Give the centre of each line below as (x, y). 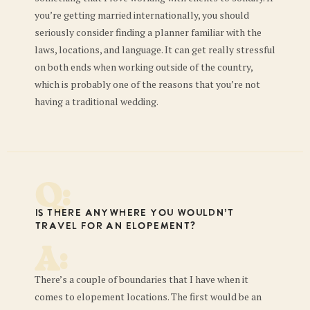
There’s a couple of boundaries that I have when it (142, 279)
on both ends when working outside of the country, (144, 67)
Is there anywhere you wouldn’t (134, 213)
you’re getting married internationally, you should (142, 15)
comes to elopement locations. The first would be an (148, 296)
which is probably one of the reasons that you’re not (147, 84)
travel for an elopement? (115, 226)
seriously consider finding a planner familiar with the (148, 33)
